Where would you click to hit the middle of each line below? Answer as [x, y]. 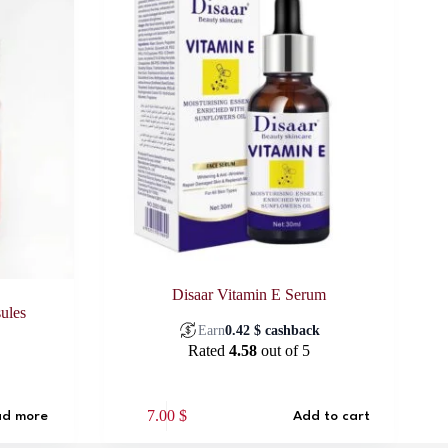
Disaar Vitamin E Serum [249, 295]
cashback [291, 330]
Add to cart [332, 415]
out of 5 [284, 351]
